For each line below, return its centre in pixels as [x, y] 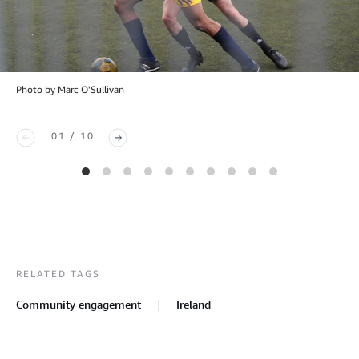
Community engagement [79, 304]
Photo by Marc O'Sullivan [70, 89]
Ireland [194, 304]
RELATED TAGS [58, 273]
